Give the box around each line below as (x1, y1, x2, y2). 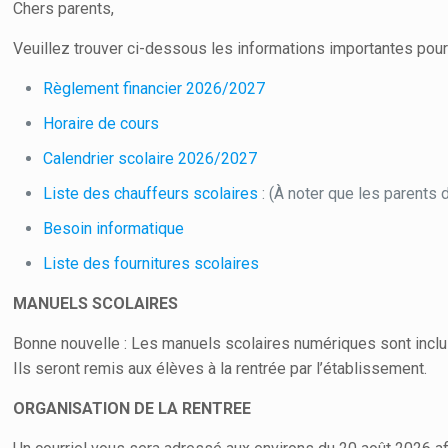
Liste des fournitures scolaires (43, 253, 264, 273)
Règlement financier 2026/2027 (43, 78, 270, 98)
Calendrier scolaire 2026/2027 (43, 148, 262, 168)
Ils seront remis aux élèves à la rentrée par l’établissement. (13, 358, 428, 378)
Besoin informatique (43, 218, 189, 238)
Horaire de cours (43, 113, 164, 133)
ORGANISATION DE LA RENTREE (13, 398, 252, 418)
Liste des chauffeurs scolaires (43, 183, 263, 203)
